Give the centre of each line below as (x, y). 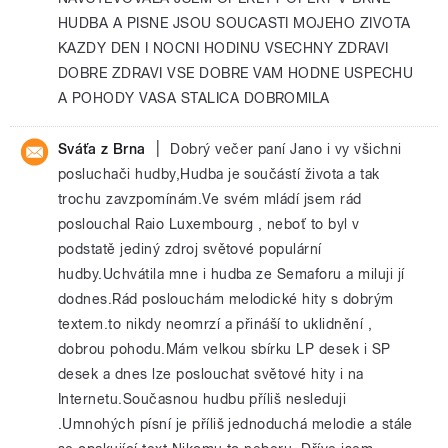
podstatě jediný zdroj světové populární (190, 249)
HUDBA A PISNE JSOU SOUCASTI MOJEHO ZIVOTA (234, 23)
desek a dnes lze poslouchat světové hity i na (211, 374)
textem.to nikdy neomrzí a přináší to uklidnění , (215, 324)
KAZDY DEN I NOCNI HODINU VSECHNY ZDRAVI (223, 48)
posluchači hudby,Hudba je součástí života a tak (219, 174)
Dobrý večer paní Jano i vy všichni (286, 149)
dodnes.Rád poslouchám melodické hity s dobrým (226, 299)
